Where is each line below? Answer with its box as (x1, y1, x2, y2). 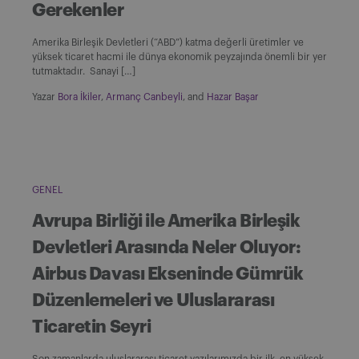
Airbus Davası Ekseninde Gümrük (32, 264, 304, 283)
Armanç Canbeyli (106, 91, 183, 102)
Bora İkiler (58, 91, 101, 102)
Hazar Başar (207, 91, 259, 102)
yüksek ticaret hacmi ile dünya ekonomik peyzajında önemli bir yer (32, 51, 327, 62)
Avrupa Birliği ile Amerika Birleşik (32, 212, 301, 230)
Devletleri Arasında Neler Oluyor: (32, 238, 301, 256)
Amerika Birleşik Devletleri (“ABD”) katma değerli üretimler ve (32, 37, 304, 47)
